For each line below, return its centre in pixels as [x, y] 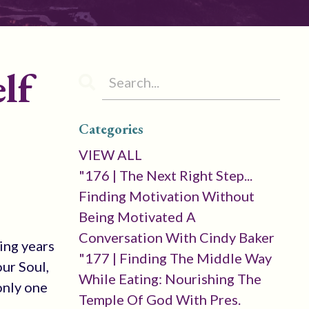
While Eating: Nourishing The [170, 279]
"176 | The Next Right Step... [165, 175]
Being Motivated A [137, 217]
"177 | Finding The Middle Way [175, 258]
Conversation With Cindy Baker [176, 237]
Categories [111, 129]
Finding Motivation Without [166, 196]
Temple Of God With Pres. [159, 299]
